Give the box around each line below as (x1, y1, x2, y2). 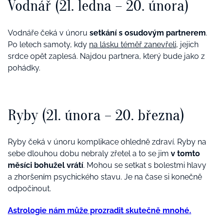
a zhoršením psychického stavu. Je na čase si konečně (8, 172, 202, 182)
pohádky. (8, 63, 40, 73)
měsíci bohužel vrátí (8, 161, 83, 170)
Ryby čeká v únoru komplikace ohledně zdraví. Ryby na (8, 137, 206, 147)
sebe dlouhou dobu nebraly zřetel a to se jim (8, 149, 171, 159)
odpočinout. (8, 184, 51, 194)
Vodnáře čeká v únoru (8, 28, 90, 37)
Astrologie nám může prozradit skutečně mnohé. (8, 206, 191, 216)
